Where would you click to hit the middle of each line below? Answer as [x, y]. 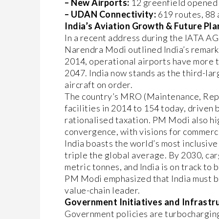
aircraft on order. [99, 85]
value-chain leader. [102, 190]
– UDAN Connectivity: [110, 14]
